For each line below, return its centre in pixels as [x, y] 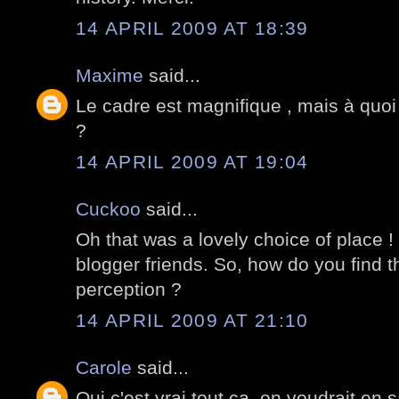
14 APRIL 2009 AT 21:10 [192, 320]
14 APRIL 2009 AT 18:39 [192, 28]
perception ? [129, 289]
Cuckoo [108, 208]
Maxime [110, 75]
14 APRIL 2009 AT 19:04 [192, 161]
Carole [104, 367]
